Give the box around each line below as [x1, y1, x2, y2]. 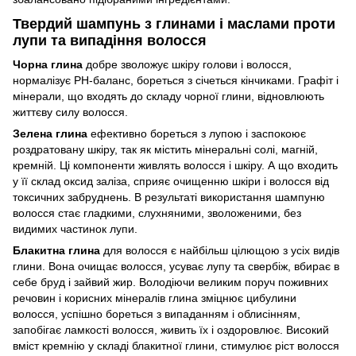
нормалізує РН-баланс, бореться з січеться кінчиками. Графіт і [13, 73, 339, 87]
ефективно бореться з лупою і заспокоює [87, 126, 306, 140]
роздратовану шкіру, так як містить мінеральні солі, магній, [13, 142, 318, 156]
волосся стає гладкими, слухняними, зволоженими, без [13, 206, 301, 219]
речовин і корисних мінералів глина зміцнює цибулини [13, 291, 296, 304]
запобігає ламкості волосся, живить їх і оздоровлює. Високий [13, 323, 329, 336]
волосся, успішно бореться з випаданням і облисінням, [13, 307, 300, 320]
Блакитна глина [13, 243, 103, 257]
